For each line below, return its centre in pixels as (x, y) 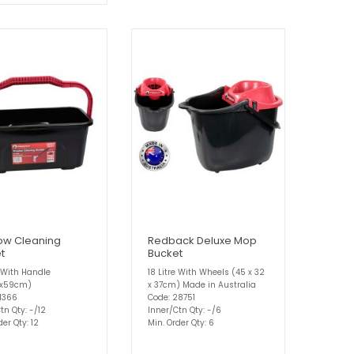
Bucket (165, 253)
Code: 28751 (171, 297)
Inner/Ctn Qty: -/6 (185, 310)
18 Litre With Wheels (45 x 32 (206, 272)
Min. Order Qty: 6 (181, 322)
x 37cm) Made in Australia (202, 284)
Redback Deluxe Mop (202, 240)
